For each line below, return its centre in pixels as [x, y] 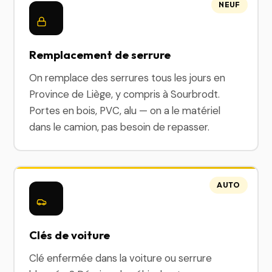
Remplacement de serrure [100, 55]
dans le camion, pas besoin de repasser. [120, 127]
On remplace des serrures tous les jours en [127, 78]
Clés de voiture [70, 235]
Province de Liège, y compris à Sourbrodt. [125, 94]
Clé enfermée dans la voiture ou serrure [121, 258]
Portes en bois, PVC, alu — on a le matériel [125, 110]
